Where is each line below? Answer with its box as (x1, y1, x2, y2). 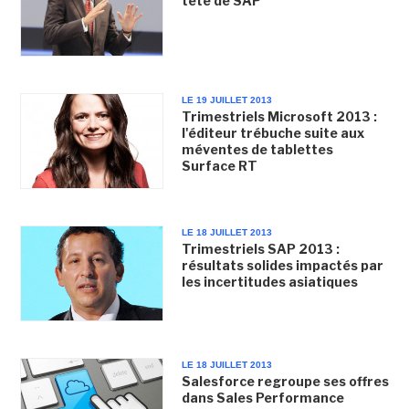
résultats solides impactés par (181, 257, 383, 273)
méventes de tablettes (181, 141, 333, 157)
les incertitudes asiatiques (181, 274, 358, 289)
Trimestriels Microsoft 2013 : (181, 108, 377, 124)
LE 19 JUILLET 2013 (181, 94, 272, 105)
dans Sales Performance (181, 390, 344, 406)
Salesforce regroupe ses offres (181, 373, 389, 390)
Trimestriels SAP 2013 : (181, 241, 340, 257)
